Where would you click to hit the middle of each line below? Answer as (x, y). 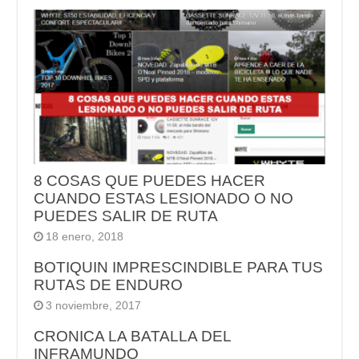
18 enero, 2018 (85, 237)
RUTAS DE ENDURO (109, 285)
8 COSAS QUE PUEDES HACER (150, 181)
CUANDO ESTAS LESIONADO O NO (164, 199)
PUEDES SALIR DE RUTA (126, 216)
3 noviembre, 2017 (94, 306)
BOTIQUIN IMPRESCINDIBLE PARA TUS (179, 268)
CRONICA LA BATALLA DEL (133, 337)
